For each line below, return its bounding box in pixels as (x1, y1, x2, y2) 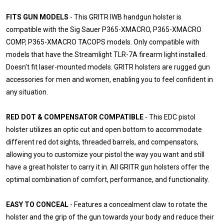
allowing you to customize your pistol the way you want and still (6, 150, 204, 158)
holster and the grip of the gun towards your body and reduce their (6, 212, 214, 221)
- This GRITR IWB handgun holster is (68, 12, 181, 21)
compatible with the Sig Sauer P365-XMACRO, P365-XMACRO (6, 25, 201, 33)
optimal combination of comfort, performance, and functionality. (6, 175, 209, 183)
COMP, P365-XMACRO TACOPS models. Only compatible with (6, 37, 199, 46)
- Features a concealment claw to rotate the (68, 200, 207, 208)
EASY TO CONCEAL (6, 200, 68, 208)
